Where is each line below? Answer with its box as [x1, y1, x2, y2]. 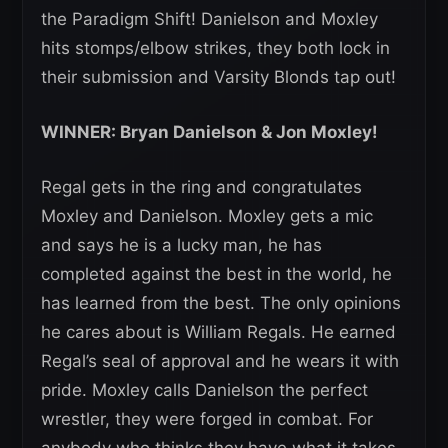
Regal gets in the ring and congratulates [41, 177, 362, 198]
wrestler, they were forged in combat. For [41, 409, 373, 430]
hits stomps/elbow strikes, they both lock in [41, 38, 390, 59]
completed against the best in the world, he [41, 264, 392, 285]
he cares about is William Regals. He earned [41, 322, 396, 343]
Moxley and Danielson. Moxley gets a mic [41, 206, 373, 227]
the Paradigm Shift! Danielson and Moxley [41, 9, 378, 30]
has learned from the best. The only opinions [41, 293, 401, 314]
